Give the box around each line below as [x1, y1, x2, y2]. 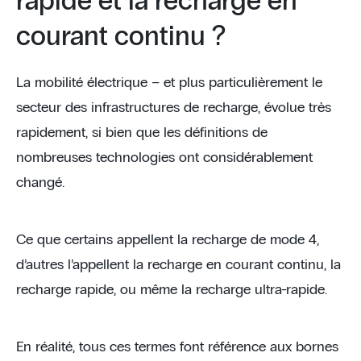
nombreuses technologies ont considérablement [16, 151, 313, 165]
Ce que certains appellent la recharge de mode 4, [16, 233, 319, 247]
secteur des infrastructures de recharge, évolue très [16, 101, 331, 115]
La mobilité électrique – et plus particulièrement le [16, 76, 322, 90]
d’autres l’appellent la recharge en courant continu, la [16, 258, 341, 272]
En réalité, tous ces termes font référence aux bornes [16, 340, 338, 355]
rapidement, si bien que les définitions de [16, 126, 268, 140]
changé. [16, 176, 64, 190]
